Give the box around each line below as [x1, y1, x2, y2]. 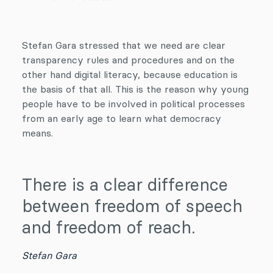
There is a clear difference [22, 174, 228, 195]
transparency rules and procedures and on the [22, 54, 235, 66]
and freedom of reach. [22, 217, 196, 238]
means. [22, 127, 53, 139]
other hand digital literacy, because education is [22, 68, 238, 80]
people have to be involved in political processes [22, 97, 245, 110]
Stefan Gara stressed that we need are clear [22, 39, 225, 51]
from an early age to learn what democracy [22, 112, 221, 124]
